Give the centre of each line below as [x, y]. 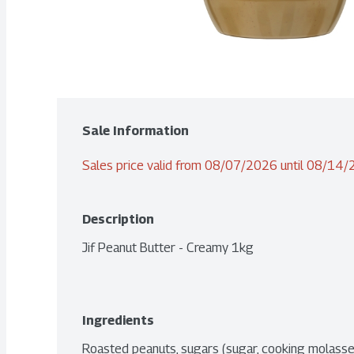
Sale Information [136, 131]
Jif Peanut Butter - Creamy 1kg [168, 248]
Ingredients [118, 320]
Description [118, 219]
